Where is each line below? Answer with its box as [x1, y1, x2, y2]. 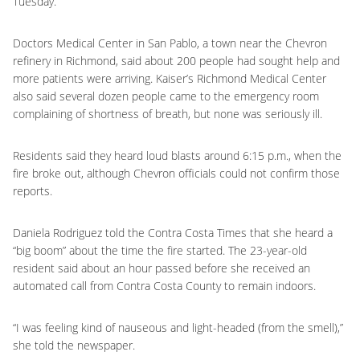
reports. [13, 183, 52, 198]
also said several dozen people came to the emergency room [13, 88, 319, 104]
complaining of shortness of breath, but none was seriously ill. [13, 106, 322, 121]
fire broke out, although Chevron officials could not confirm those [13, 166, 340, 181]
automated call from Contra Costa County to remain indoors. [13, 278, 316, 293]
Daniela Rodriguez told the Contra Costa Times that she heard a [13, 225, 333, 240]
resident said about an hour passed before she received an [13, 260, 310, 276]
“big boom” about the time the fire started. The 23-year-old [13, 243, 307, 258]
